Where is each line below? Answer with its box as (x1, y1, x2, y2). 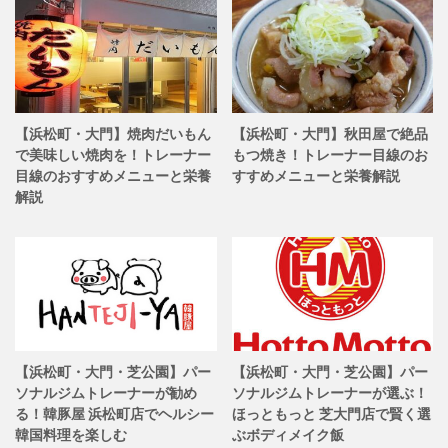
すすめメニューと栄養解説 (231, 167, 400, 185)
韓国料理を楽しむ (15, 425, 127, 443)
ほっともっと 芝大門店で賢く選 (231, 404, 431, 422)
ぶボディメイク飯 (231, 425, 344, 443)
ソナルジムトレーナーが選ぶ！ (231, 383, 428, 401)
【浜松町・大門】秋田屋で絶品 (231, 125, 428, 143)
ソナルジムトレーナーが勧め (15, 383, 197, 401)
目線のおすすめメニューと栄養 (15, 167, 211, 185)
